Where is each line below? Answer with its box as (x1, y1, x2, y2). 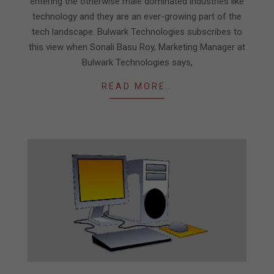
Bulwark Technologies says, (81, 56, 193, 68)
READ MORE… (101, 81, 173, 91)
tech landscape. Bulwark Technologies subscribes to (32, 26, 242, 37)
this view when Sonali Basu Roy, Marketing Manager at (29, 41, 245, 53)
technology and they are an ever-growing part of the (32, 10, 242, 22)
